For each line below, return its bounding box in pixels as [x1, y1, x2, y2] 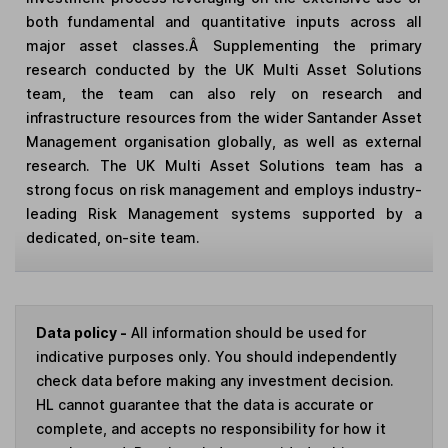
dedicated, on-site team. [26, 228, 201, 246]
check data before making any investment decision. [36, 371, 394, 389]
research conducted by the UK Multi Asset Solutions [26, 60, 422, 78]
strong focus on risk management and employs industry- [26, 180, 422, 198]
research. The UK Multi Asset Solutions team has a [26, 156, 422, 174]
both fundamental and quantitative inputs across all [26, 12, 422, 30]
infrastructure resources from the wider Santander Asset [26, 108, 422, 126]
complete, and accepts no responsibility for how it [36, 419, 386, 437]
